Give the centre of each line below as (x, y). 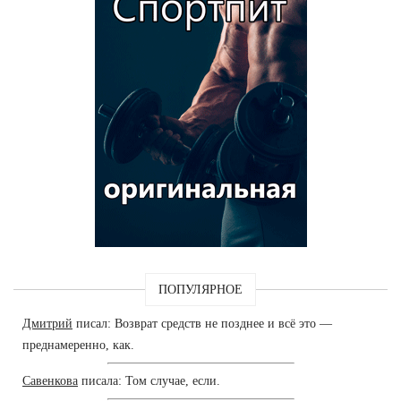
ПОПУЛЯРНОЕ (200, 289)
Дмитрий (47, 323)
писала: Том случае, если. (149, 380)
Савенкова (50, 380)
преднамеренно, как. (78, 345)
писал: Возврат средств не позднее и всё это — (202, 323)
